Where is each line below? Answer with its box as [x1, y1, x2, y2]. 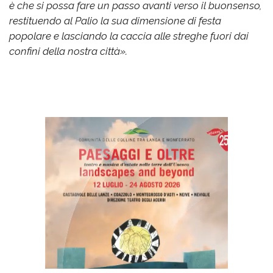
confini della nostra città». [9, 44, 127, 57]
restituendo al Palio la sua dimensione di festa [9, 14, 221, 27]
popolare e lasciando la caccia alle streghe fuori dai [9, 29, 249, 42]
